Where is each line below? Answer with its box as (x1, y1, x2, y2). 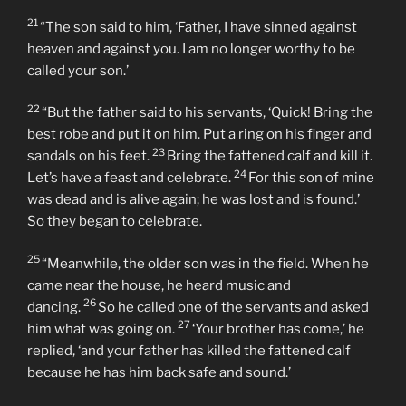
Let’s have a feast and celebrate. (27, 257, 234, 275)
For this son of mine (248, 257, 374, 275)
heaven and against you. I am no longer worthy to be (27, 128, 355, 145)
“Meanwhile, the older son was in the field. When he (42, 343, 369, 360)
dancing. (27, 386, 83, 403)
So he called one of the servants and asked (98, 386, 369, 403)
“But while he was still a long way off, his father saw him (27, 21, 378, 38)
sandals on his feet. (27, 236, 152, 253)
